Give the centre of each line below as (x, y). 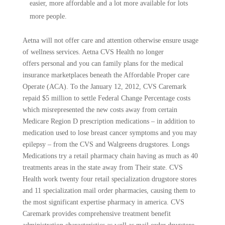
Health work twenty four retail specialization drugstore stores (109, 179)
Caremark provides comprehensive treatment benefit (96, 214)
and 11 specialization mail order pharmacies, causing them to (109, 191)
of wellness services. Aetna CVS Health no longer (93, 52)
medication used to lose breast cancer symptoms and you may (109, 133)
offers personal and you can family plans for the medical (103, 64)
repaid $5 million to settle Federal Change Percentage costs (106, 98)
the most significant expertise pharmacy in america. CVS (103, 202)
